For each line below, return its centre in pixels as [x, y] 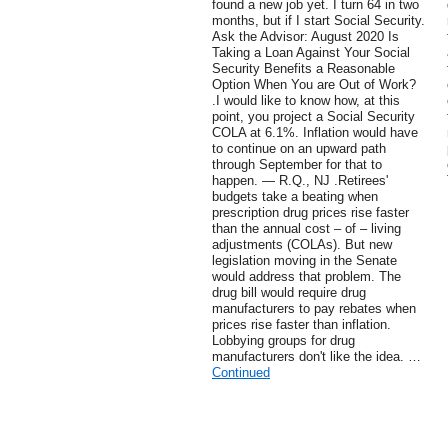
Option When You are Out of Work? [314, 85]
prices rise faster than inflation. [301, 325]
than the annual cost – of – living [306, 229]
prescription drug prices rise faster [310, 213]
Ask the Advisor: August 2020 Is [305, 37]
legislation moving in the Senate [304, 261]
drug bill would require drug [289, 293]
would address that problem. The [306, 277]
